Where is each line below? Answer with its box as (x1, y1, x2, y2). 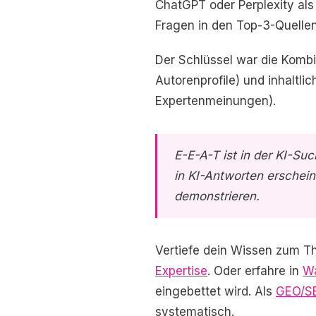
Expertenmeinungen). (155, 94, 276, 108)
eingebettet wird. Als (155, 284, 276, 298)
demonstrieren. (174, 189, 260, 203)
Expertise (155, 264, 207, 278)
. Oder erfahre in (207, 264, 303, 278)
